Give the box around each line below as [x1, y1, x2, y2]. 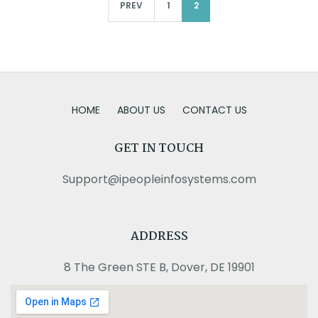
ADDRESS [130, 227, 188, 247]
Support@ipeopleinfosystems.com [62, 171, 256, 188]
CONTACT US [182, 102, 247, 117]
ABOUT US [116, 102, 165, 117]
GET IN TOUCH [114, 139, 204, 159]
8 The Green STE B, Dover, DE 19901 [63, 259, 255, 276]
